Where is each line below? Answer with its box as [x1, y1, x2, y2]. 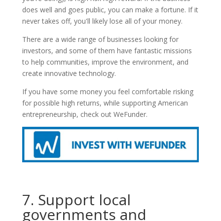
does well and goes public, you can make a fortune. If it [22, 4, 198, 14]
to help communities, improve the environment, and [22, 57, 188, 67]
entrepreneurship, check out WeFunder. [22, 109, 147, 119]
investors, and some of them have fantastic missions [22, 45, 192, 55]
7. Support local [22, 189, 131, 210]
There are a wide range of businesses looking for [22, 34, 179, 44]
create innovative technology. [22, 68, 116, 78]
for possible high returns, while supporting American [22, 98, 188, 108]
